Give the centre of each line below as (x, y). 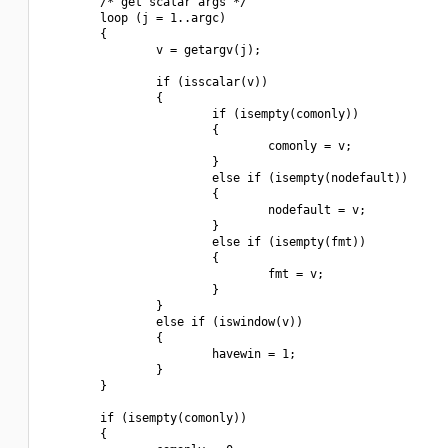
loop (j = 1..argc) (135, 18)
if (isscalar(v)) (156, 82)
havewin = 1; (170, 354)
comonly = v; (198, 146)
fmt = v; (184, 274)
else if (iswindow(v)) (173, 322)
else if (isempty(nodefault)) (226, 178)
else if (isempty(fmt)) (205, 242)
